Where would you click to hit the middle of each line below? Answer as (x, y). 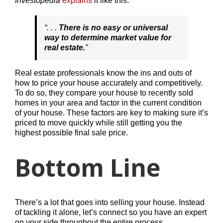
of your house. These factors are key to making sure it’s (111, 112)
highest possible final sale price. (71, 132)
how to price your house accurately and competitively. (109, 83)
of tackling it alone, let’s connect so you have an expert (111, 212)
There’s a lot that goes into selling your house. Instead (110, 202)
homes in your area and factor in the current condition (108, 103)
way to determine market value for (108, 37)
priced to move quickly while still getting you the (99, 122)
